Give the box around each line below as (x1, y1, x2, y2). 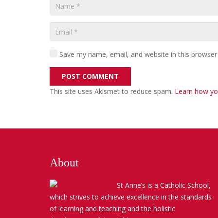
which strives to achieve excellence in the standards (50, 192, 212, 201)
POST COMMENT (62, 71, 119, 81)
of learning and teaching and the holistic (50, 203, 175, 213)
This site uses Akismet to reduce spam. (50, 87, 175, 96)
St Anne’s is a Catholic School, (117, 180, 211, 190)
